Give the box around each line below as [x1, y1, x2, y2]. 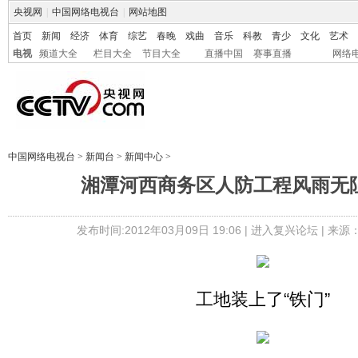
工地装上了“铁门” [195, 289, 330, 309]
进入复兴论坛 [250, 224, 318, 237]
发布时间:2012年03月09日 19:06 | [76, 224, 251, 237]
